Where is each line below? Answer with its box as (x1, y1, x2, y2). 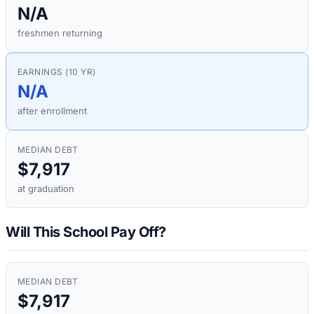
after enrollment (18, 105, 87, 117)
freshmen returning (18, 27, 102, 39)
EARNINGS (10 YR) (18, 67, 96, 78)
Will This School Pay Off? (6, 223, 166, 240)
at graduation (18, 183, 74, 195)
